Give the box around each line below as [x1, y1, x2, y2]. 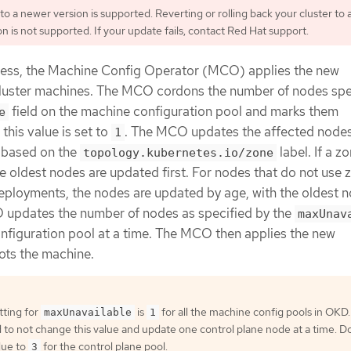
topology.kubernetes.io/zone [83, 145, 273, 160]
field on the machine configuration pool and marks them [9, 102, 338, 120]
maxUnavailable [44, 306, 132, 318]
